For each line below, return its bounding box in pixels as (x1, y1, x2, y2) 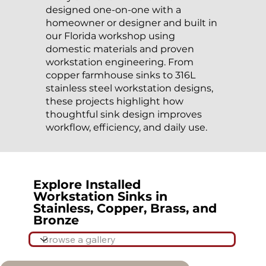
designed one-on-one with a (45, 4, 181, 15)
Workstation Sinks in (33, 189, 167, 204)
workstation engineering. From (45, 56, 194, 68)
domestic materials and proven (45, 43, 194, 55)
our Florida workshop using (45, 30, 175, 42)
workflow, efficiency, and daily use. (45, 121, 207, 133)
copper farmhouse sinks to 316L (45, 69, 195, 81)
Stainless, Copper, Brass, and (33, 201, 217, 216)
